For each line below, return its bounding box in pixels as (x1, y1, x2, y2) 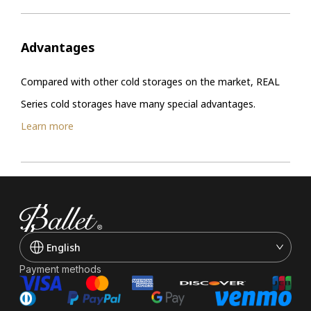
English (47, 241, 81, 255)
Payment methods (19, 263, 101, 276)
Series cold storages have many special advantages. (21, 96, 255, 110)
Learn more (21, 119, 74, 133)
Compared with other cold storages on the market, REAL (21, 74, 280, 88)
